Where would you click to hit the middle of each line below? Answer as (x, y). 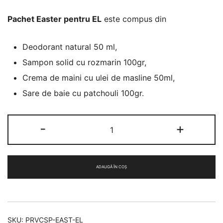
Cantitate (128, 121)
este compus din (134, 19)
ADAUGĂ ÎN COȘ (111, 167)
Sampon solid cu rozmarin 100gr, (84, 62)
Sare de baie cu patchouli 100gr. (83, 93)
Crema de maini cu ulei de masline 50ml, (99, 78)
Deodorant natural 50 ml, (70, 47)
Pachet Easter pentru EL (55, 19)
